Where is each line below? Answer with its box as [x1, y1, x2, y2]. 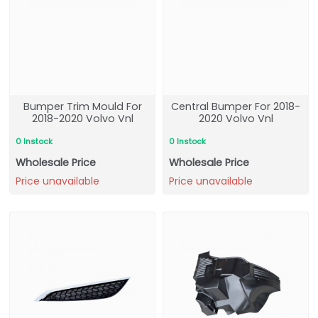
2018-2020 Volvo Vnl [31, 111, 133, 126]
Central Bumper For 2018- [171, 99, 300, 114]
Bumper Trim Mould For [23, 99, 142, 114]
